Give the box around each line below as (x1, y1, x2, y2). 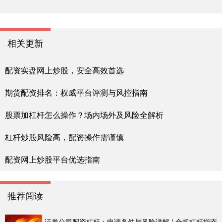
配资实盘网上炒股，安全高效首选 (5, 64, 124, 76)
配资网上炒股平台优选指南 (5, 153, 100, 165)
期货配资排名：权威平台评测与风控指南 (5, 86, 148, 98)
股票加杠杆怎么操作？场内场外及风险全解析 (5, 109, 164, 120)
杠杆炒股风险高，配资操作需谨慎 (5, 131, 124, 143)
